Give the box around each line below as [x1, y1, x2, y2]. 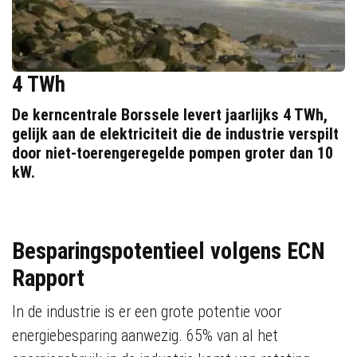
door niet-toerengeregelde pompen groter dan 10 [12, 143, 333, 163]
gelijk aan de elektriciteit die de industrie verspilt [12, 124, 339, 143]
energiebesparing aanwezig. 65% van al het [12, 326, 278, 345]
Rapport [12, 265, 84, 292]
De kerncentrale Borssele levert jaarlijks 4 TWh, [12, 105, 328, 124]
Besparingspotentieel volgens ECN [12, 237, 325, 265]
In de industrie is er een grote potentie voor [12, 302, 281, 321]
